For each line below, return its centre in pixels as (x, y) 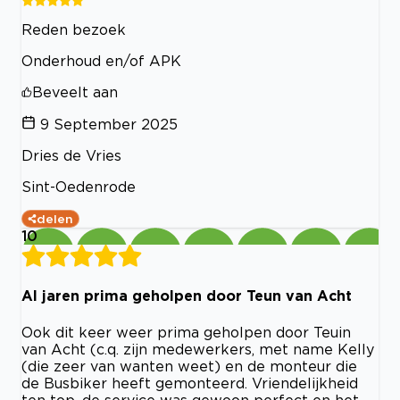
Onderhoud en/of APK (101, 61)
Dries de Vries (71, 155)
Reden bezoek (74, 29)
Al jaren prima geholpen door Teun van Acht (187, 296)
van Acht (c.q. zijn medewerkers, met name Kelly (198, 349)
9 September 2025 (109, 124)
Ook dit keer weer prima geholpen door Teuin (186, 332)
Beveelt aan (75, 92)
